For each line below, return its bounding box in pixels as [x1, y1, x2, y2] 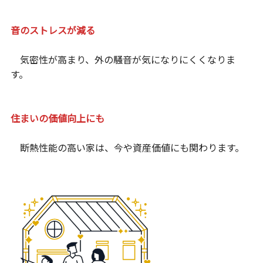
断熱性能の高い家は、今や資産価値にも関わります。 [10, 141, 244, 155]
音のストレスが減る [10, 23, 95, 38]
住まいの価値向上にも [10, 112, 104, 126]
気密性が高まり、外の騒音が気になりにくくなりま [10, 53, 235, 67]
